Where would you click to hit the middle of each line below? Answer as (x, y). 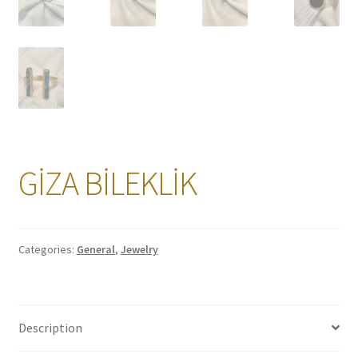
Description (50, 327)
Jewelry (139, 249)
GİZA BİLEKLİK (107, 183)
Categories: (47, 249)
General (95, 249)
